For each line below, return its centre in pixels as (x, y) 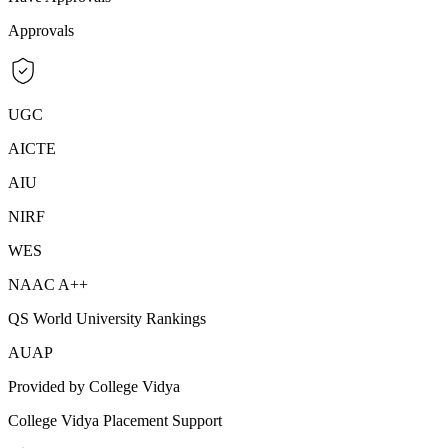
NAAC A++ (48, 284)
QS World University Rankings (107, 318)
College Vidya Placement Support (115, 420)
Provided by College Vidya (94, 386)
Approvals (41, 30)
